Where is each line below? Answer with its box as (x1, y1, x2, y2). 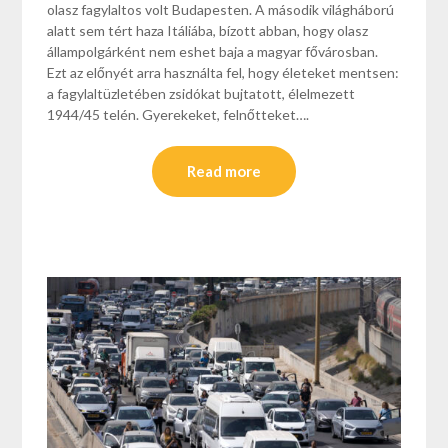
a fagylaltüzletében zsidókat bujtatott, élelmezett (47, 85, 356, 103)
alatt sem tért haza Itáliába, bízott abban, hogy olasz (47, 22, 369, 40)
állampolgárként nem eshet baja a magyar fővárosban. (47, 43, 379, 61)
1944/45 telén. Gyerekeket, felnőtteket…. (47, 106, 310, 124)
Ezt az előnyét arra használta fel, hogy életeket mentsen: (47, 64, 400, 82)
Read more (187, 162, 261, 181)
